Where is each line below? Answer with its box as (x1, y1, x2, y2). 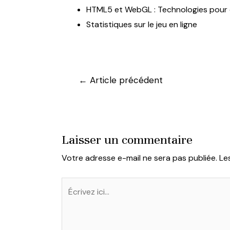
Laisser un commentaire (62, 131, 193, 147)
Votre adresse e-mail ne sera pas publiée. (62, 152, 217, 163)
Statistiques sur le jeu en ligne (86, 18, 197, 30)
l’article (64, 104, 91, 115)
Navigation (64, 74, 104, 85)
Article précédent (87, 74, 163, 86)
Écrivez (61, 179, 88, 190)
